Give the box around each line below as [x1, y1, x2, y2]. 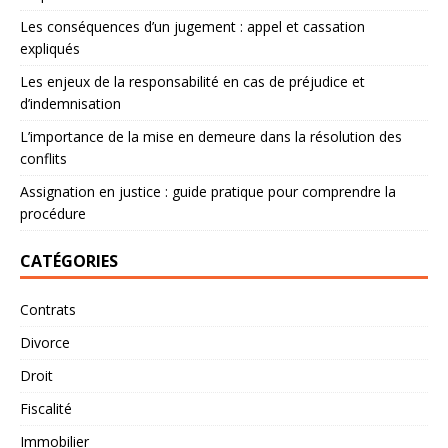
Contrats [20, 300, 76, 320]
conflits [20, 149, 67, 169]
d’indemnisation [20, 94, 121, 114]
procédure [20, 204, 86, 224]
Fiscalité [20, 399, 72, 419]
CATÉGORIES [20, 250, 118, 273]
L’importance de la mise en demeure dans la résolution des [20, 127, 402, 147]
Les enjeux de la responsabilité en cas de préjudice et [20, 72, 365, 92]
